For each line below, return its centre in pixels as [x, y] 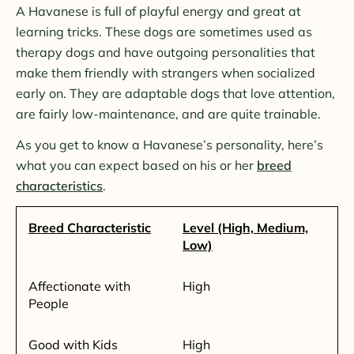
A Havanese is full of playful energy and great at [158, 11]
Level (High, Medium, [245, 227]
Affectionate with [79, 286]
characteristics [59, 185]
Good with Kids [73, 344]
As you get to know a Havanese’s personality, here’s [169, 144]
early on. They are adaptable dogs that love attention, [175, 93]
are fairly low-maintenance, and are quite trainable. [168, 113]
